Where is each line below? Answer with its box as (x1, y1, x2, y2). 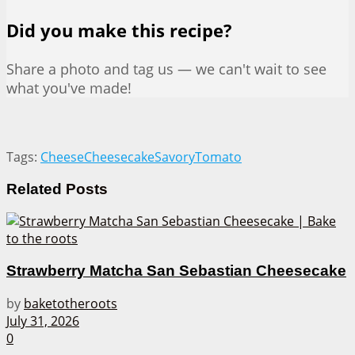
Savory (155, 148, 195, 166)
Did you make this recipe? (6, 19, 232, 43)
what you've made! (6, 78, 132, 98)
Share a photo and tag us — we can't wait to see (6, 59, 326, 79)
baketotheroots (24, 294, 117, 312)
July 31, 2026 (6, 311, 79, 330)
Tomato (195, 148, 242, 166)
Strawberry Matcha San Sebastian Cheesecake (6, 262, 346, 280)
